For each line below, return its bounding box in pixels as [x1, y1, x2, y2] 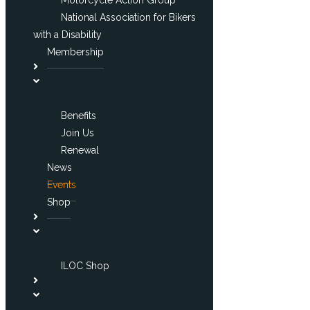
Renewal [61, 144, 99, 156]
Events [47, 179, 76, 190]
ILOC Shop [61, 259, 109, 271]
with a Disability [33, 28, 102, 40]
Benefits [61, 109, 96, 121]
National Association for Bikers [61, 11, 196, 23]
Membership [47, 46, 104, 57]
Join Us [61, 127, 94, 138]
